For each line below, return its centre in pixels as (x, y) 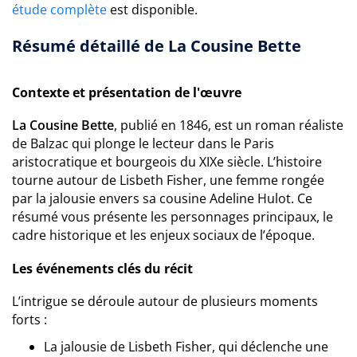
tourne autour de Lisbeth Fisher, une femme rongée (168, 180)
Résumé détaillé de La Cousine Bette (157, 46)
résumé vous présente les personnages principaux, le (173, 217)
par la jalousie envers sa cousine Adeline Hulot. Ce (162, 198)
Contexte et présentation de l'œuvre (127, 92)
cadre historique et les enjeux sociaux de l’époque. (163, 235)
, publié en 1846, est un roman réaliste (229, 125)
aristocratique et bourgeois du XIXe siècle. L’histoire (167, 162)
